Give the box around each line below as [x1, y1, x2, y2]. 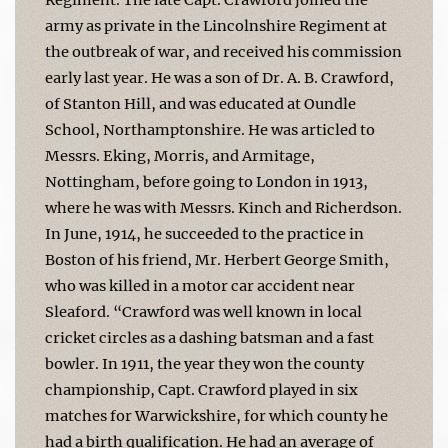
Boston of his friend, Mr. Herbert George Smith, [45, 250, 389, 269]
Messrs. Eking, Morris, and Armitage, [45, 146, 315, 165]
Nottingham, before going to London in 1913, [45, 172, 368, 191]
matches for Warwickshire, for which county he [45, 406, 388, 425]
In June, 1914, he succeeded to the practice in [45, 224, 364, 243]
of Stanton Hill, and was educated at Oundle [45, 94, 356, 113]
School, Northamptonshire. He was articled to [45, 120, 375, 139]
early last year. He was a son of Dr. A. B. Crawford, [45, 68, 394, 87]
